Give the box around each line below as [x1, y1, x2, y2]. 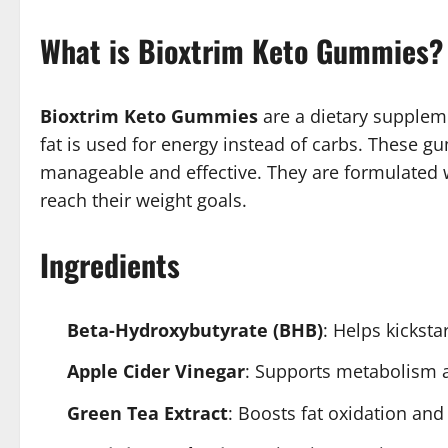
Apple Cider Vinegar [67, 359, 245, 383]
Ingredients [40, 241, 180, 287]
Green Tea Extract [67, 400, 228, 425]
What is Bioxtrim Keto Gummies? [40, 27, 443, 73]
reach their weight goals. [40, 187, 247, 212]
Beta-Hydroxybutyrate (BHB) [67, 317, 323, 342]
